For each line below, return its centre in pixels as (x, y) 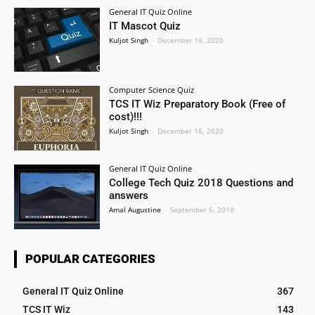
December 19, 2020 (191, 40)
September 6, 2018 (202, 210)
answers (129, 196)
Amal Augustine (135, 210)
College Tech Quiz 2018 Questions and (201, 183)
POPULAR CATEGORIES (90, 258)
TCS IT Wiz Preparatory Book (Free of (198, 104)
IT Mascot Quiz (145, 26)
